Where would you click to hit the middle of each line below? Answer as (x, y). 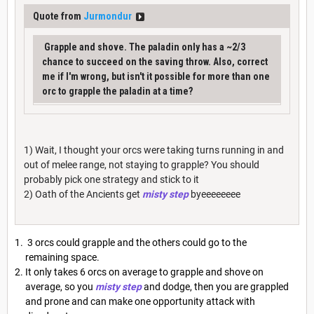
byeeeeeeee (214, 194)
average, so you (60, 286)
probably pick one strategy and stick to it (111, 179)
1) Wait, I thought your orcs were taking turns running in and (154, 150)
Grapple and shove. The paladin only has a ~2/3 (144, 47)
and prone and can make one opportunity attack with (140, 301)
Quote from (58, 16)
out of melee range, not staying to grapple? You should (142, 164)
